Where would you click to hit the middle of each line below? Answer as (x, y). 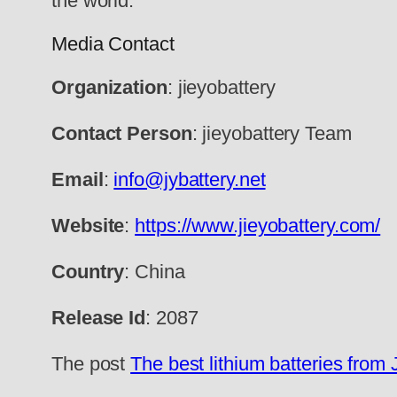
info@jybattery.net (190, 179)
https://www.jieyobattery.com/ (258, 225)
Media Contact (113, 43)
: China (155, 271)
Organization (109, 87)
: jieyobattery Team (272, 133)
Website (88, 225)
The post (91, 363)
